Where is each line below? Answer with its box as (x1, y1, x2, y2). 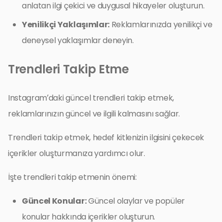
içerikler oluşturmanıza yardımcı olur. (8, 147, 145, 159)
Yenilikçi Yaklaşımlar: (22, 18, 110, 30)
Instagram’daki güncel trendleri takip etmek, (8, 92, 174, 104)
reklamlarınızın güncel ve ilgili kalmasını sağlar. (8, 108, 180, 119)
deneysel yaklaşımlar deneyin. (22, 34, 134, 46)
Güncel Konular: (22, 195, 87, 207)
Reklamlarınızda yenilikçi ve (109, 18, 213, 30)
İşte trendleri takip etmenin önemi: (8, 171, 137, 183)
